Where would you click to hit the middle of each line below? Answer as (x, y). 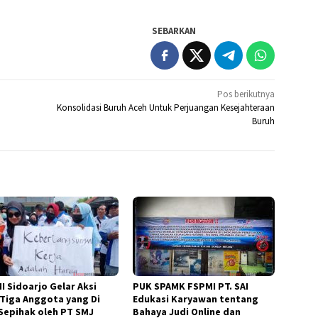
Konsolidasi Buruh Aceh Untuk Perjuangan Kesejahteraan (166, 107)
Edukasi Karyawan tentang (196, 298)
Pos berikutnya (246, 94)
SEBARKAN (174, 31)
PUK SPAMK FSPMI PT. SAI (191, 286)
